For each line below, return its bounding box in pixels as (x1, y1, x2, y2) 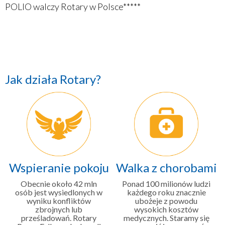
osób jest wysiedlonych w (15, 187, 102, 197)
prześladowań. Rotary (21, 212, 96, 222)
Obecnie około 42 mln (21, 178, 97, 188)
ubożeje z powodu (135, 195, 197, 205)
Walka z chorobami (116, 160, 217, 175)
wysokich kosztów (134, 204, 198, 214)
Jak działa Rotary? (5, 71, 101, 86)
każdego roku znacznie (127, 187, 206, 197)
